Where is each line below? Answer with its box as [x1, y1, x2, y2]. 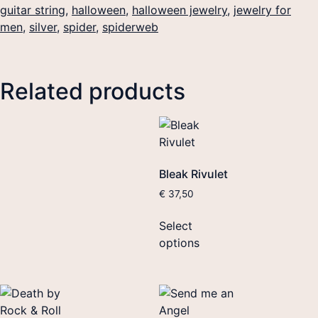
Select [159, 218, 192, 233]
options [159, 235, 199, 250]
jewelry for [234, 2, 291, 17]
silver [29, 19, 57, 34]
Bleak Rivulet [159, 166, 228, 181]
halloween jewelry [132, 2, 227, 17]
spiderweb [102, 19, 158, 34]
